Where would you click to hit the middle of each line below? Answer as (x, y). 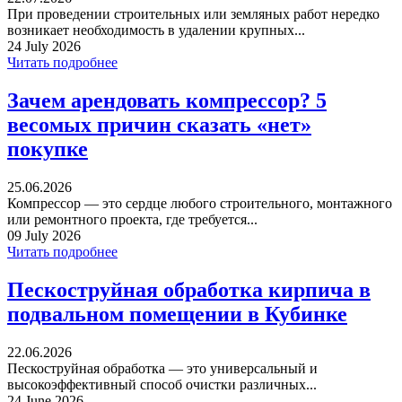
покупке (48, 149)
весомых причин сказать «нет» (159, 124)
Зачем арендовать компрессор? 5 (167, 100)
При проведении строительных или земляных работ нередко (193, 13)
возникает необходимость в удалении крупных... (156, 30)
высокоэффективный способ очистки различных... (162, 384)
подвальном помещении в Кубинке (177, 314)
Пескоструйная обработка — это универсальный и (162, 368)
